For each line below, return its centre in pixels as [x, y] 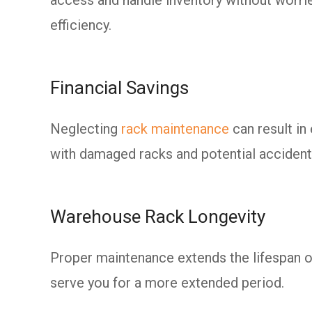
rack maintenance [175, 128]
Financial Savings [119, 87]
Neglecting [86, 128]
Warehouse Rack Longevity [158, 216]
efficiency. [81, 25]
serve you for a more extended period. [169, 282]
